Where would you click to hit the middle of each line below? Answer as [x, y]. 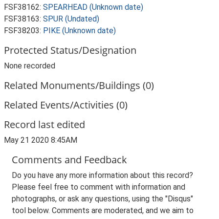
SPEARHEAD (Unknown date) [93, 7]
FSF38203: [23, 31]
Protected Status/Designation [70, 50]
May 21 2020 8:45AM [41, 140]
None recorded [30, 66]
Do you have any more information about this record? [102, 175]
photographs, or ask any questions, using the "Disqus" [102, 199]
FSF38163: [23, 19]
